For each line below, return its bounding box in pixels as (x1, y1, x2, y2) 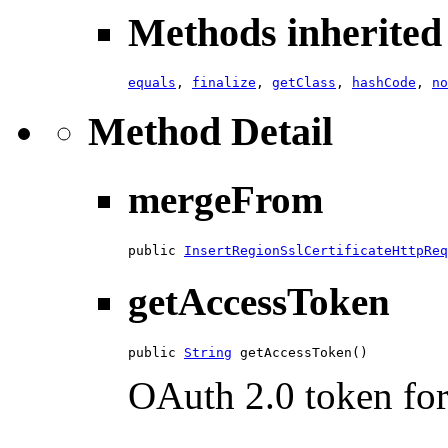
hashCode (352, 74, 416, 90)
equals (128, 74, 176, 90)
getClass (272, 74, 336, 90)
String (184, 345, 232, 361)
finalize (192, 74, 256, 90)
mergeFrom (128, 177, 323, 221)
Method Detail (88, 109, 333, 155)
